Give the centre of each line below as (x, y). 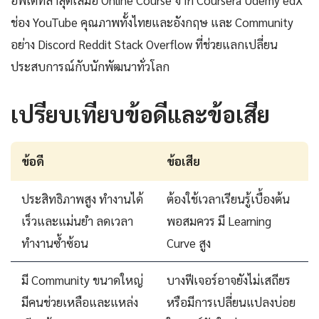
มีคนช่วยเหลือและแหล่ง (80, 302)
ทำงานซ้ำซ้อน (55, 242)
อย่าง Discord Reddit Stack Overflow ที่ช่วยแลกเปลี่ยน (144, 44)
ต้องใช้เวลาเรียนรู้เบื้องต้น (228, 198)
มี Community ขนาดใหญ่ (82, 279)
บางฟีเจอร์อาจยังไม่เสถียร (229, 279)
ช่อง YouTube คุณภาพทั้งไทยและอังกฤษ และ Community (152, 22)
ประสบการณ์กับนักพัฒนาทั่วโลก (90, 66)
